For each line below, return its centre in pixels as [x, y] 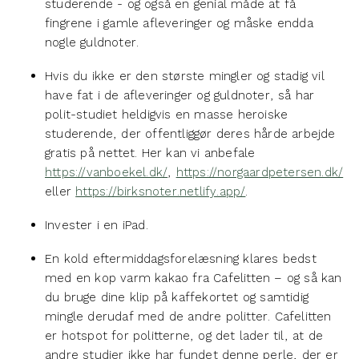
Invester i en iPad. [97, 225]
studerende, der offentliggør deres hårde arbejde [190, 133]
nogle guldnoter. [92, 42]
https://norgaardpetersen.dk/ [260, 172]
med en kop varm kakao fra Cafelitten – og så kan [194, 278]
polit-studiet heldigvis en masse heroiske [167, 114]
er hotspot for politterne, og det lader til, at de [184, 335]
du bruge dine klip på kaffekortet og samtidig [177, 297]
